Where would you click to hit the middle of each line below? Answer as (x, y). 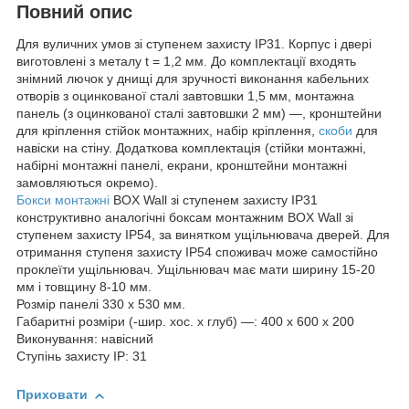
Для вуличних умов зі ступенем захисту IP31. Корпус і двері (194, 44)
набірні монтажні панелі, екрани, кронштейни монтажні (182, 166)
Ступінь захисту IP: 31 (82, 357)
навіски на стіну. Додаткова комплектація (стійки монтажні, (191, 148)
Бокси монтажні (63, 200)
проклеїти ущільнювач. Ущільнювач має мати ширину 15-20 (196, 270)
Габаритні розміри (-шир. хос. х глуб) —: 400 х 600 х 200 (185, 322)
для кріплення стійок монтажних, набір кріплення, (168, 131)
